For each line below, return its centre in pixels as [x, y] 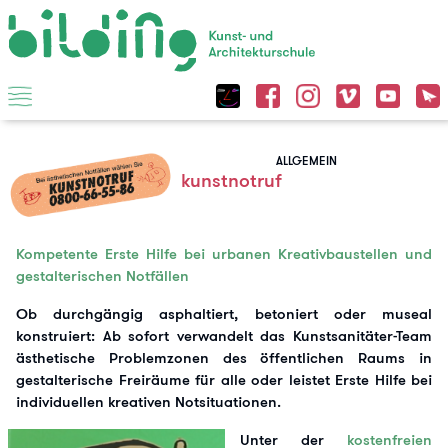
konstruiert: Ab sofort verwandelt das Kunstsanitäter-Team [224, 336]
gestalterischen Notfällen [102, 276]
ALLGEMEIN [306, 160]
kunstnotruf [232, 180]
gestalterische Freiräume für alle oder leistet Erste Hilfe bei [224, 380]
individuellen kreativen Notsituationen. [148, 402]
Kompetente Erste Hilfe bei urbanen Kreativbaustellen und [224, 254]
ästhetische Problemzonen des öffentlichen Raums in [224, 358]
